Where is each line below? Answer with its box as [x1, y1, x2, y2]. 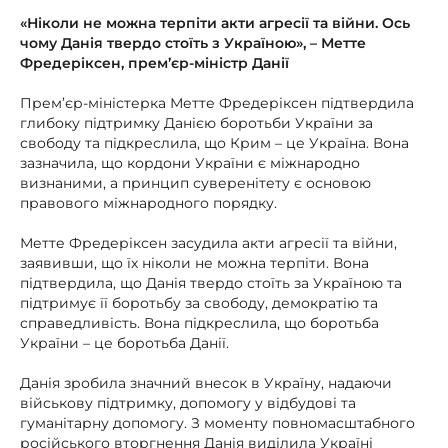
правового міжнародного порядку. [20, 194, 277, 212]
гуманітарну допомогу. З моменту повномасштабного [20, 414, 415, 432]
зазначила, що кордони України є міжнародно [20, 154, 360, 172]
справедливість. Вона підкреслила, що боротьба [20, 314, 379, 332]
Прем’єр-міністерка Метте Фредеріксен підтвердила [20, 94, 414, 112]
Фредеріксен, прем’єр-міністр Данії [20, 54, 289, 72]
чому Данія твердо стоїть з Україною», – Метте [20, 34, 366, 52]
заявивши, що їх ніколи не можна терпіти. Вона [20, 254, 369, 272]
